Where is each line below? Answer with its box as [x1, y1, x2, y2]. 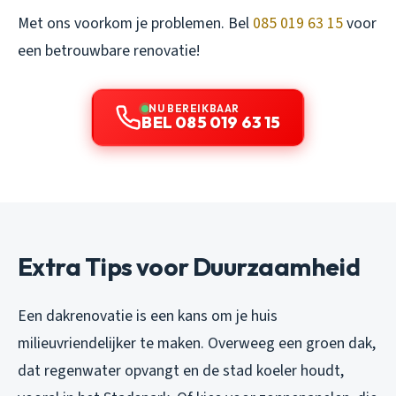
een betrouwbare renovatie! [18, 39, 200, 62]
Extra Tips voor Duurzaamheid [18, 250, 361, 282]
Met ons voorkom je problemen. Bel [18, 11, 253, 34]
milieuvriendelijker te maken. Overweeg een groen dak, [18, 331, 376, 354]
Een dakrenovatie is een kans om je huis [18, 304, 278, 327]
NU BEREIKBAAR [148, 101, 240, 115]
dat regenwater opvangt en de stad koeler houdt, [18, 359, 344, 382]
